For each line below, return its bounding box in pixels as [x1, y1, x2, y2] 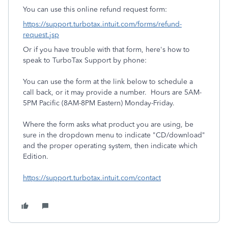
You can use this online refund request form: [23, 5, 167, 14]
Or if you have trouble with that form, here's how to [23, 45, 190, 54]
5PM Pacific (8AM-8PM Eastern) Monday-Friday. [23, 99, 175, 107]
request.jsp [23, 31, 59, 39]
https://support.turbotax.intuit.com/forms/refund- [23, 20, 182, 28]
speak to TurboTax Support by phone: [23, 56, 147, 65]
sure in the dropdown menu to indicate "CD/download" [23, 131, 205, 139]
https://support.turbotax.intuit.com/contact [23, 174, 161, 182]
